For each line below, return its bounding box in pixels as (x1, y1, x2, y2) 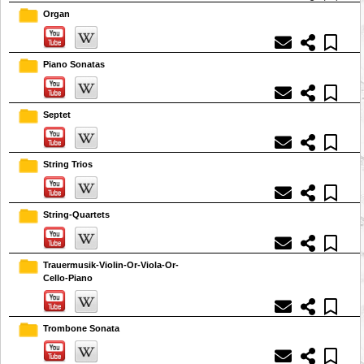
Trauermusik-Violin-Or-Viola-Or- (43, 259, 179, 270)
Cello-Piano (43, 272, 93, 283)
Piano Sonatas (43, 58, 105, 69)
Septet (43, 109, 71, 119)
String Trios (43, 159, 93, 170)
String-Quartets (43, 210, 110, 220)
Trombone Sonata (43, 323, 119, 333)
